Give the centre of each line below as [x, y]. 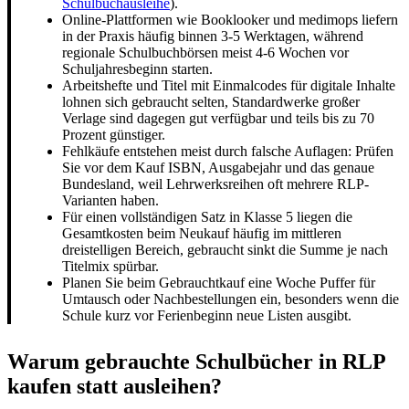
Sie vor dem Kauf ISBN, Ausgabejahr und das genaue [218, 167]
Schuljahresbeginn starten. [137, 68]
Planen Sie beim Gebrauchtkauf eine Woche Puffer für [219, 282]
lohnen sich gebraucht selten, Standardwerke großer [211, 101]
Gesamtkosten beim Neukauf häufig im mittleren [202, 233]
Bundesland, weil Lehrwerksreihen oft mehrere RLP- [215, 184]
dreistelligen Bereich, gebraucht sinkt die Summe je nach [225, 249]
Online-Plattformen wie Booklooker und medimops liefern [230, 19]
